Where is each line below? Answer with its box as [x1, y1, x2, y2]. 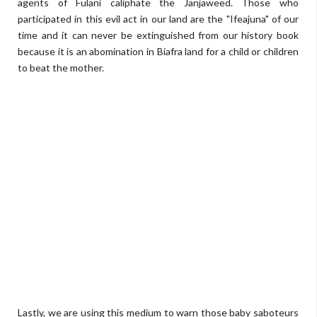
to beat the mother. [18, 62, 104, 74]
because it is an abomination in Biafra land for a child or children [18, 45, 299, 57]
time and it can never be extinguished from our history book [18, 29, 299, 41]
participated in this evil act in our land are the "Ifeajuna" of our [18, 13, 299, 25]
